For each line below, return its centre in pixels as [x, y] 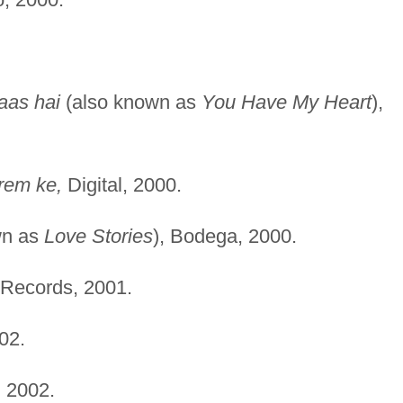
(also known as [130, 102]
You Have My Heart [286, 102]
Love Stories [98, 236]
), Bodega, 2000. [224, 236]
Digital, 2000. [121, 184]
